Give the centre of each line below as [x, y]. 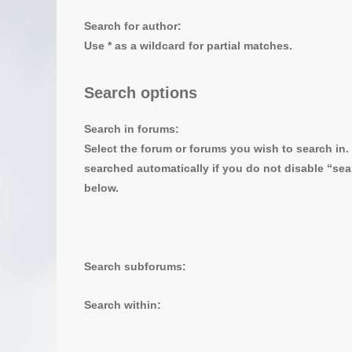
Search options [141, 93]
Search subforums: [135, 266]
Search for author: [133, 26]
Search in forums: [132, 129]
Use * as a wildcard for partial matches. [188, 46]
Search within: [123, 305]
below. [101, 188]
